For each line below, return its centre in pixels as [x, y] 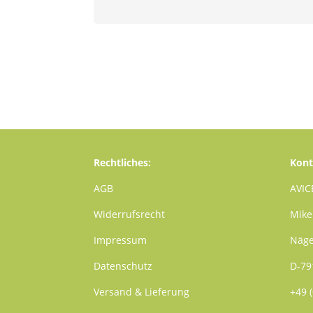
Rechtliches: [123, 163]
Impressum [121, 240]
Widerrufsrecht [130, 214]
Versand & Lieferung [142, 292]
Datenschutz [123, 266]
